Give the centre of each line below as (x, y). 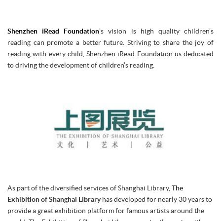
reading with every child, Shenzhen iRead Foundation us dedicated (110, 54)
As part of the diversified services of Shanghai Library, (90, 188)
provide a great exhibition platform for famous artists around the (106, 210)
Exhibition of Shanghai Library (54, 199)
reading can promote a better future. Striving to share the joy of (110, 42)
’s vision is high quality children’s (157, 31)
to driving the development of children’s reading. (81, 65)
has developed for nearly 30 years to (156, 199)
